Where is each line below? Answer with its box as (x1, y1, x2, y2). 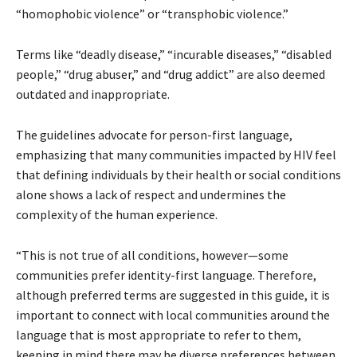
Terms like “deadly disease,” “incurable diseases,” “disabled (16, 46, 331, 63)
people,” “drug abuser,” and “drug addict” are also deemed (16, 66, 325, 83)
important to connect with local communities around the (16, 307, 330, 324)
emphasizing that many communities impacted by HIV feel (16, 147, 336, 163)
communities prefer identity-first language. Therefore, (16, 267, 316, 284)
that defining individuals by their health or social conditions (16, 167, 341, 183)
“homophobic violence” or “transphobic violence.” (16, 6, 288, 22)
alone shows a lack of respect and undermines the (16, 186, 286, 203)
